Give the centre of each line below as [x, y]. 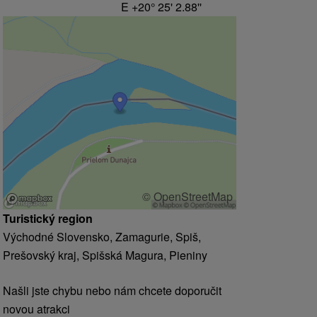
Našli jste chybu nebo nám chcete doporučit [112, 291]
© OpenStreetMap [188, 197]
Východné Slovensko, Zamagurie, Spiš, [102, 237]
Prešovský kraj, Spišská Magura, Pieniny [105, 255]
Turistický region [48, 219]
